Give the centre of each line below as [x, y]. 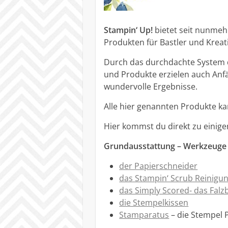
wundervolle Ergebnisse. [151, 87]
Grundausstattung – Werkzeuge [165, 146]
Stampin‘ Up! [129, 30]
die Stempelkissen [154, 203]
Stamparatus [144, 215]
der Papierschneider [159, 166]
